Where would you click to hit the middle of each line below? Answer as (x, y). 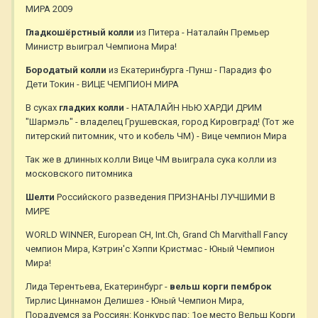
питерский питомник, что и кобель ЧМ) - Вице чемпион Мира (156, 136)
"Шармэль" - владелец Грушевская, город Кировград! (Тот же (160, 122)
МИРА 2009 (49, 9)
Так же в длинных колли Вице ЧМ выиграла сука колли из (151, 160)
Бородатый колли (66, 70)
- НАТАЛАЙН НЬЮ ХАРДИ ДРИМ (193, 108)
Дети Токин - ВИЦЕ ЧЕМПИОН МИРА (102, 84)
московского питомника (79, 174)
